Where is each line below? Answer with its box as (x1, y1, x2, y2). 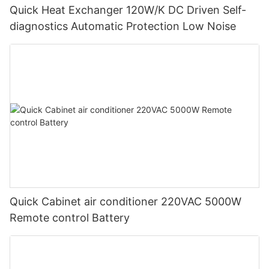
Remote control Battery (10, 211, 130, 224)
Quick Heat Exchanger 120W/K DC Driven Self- (10, 4, 246, 17)
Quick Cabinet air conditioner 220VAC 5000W (10, 195, 241, 208)
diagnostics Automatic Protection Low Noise (10, 20, 236, 33)
